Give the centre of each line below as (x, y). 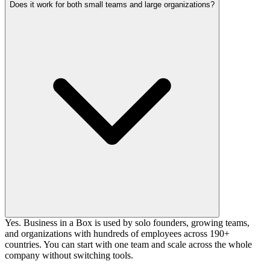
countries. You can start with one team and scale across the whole (128, 244)
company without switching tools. (69, 255)
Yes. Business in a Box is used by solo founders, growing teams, (127, 222)
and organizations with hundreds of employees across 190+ (117, 233)
